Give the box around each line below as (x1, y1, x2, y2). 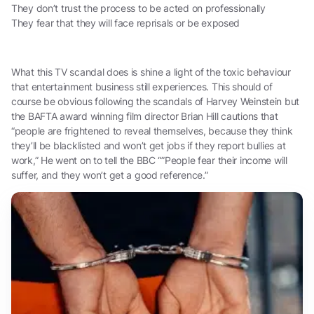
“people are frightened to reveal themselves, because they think (11, 124, 293, 137)
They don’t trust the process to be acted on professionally (11, 1, 266, 14)
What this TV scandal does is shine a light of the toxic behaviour (11, 65, 291, 78)
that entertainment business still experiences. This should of (11, 80, 273, 93)
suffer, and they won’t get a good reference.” (11, 168, 208, 181)
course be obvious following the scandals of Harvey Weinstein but (11, 95, 300, 107)
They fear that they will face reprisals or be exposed (11, 16, 240, 29)
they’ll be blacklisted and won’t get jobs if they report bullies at (11, 139, 286, 151)
